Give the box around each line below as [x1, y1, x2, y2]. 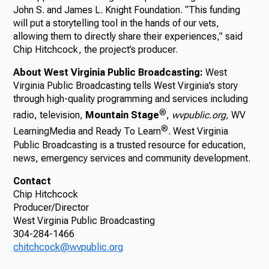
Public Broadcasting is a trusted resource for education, [13, 139, 247, 151]
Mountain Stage [85, 109, 160, 121]
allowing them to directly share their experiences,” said [13, 30, 243, 42]
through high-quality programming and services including [13, 92, 249, 104]
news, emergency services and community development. [13, 152, 251, 164]
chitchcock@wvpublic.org [13, 241, 124, 253]
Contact [13, 175, 52, 187]
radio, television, [13, 109, 86, 121]
